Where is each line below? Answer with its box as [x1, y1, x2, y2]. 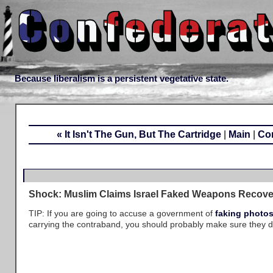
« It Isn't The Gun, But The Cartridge [56, 129, 221, 140]
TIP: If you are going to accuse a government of [29, 208, 215, 218]
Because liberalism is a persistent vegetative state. [15, 73, 229, 83]
